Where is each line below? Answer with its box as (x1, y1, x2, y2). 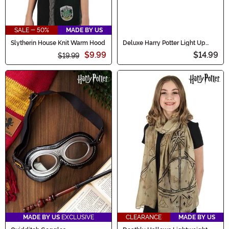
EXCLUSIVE (60, 214, 94, 221)
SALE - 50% (14, 27, 49, 34)
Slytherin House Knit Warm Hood (11, 39, 105, 47)
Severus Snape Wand (123, 45, 185, 53)
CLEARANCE (126, 214, 162, 221)
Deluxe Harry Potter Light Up (123, 39, 205, 47)
